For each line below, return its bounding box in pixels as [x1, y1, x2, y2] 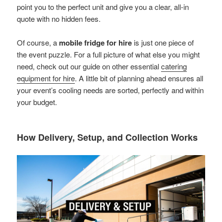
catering [161, 60, 187, 71]
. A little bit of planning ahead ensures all [75, 72, 204, 83]
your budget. [17, 96, 57, 107]
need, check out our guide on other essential [17, 60, 162, 71]
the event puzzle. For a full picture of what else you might [17, 49, 200, 59]
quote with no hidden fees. [17, 13, 101, 24]
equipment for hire [17, 72, 75, 83]
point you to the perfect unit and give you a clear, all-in [17, 1, 189, 12]
